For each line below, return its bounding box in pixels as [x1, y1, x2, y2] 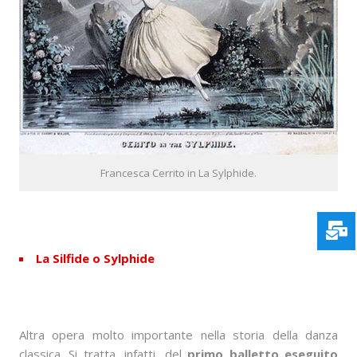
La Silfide [36, 250, 89, 267]
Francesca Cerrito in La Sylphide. [100, 166, 257, 181]
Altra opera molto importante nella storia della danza [19, 327, 338, 343]
